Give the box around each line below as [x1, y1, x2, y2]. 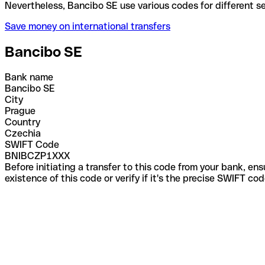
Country [5, 116, 40, 128]
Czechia [5, 127, 41, 139]
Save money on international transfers [5, 20, 170, 32]
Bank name [5, 71, 53, 83]
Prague [5, 105, 35, 117]
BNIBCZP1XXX [5, 150, 70, 161]
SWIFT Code [5, 138, 59, 150]
